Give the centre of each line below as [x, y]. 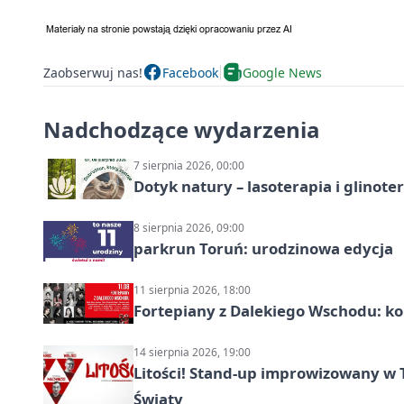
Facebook [190, 72]
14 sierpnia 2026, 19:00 [192, 353]
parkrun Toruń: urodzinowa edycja [263, 249]
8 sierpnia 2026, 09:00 [189, 228]
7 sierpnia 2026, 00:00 [189, 166]
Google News [282, 72]
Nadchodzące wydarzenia [182, 130]
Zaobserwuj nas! [93, 72]
